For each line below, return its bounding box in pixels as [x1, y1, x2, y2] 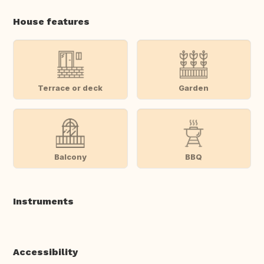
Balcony [54, 151, 87, 161]
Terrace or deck [38, 82, 103, 93]
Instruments [13, 196, 74, 207]
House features [13, 16, 90, 28]
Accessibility [13, 246, 78, 258]
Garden [179, 82, 209, 93]
